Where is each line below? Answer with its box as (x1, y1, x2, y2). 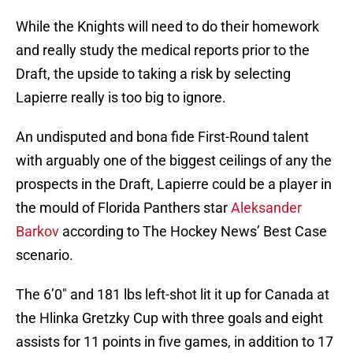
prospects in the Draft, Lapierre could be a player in (16, 176, 332, 193)
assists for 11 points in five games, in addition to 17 (16, 333, 333, 351)
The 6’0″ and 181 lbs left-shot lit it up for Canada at (16, 286, 329, 303)
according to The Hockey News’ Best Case (59, 223, 327, 240)
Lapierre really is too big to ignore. (16, 89, 226, 106)
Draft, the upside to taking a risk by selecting (16, 65, 291, 83)
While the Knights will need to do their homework (16, 18, 319, 35)
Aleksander (231, 199, 302, 217)
